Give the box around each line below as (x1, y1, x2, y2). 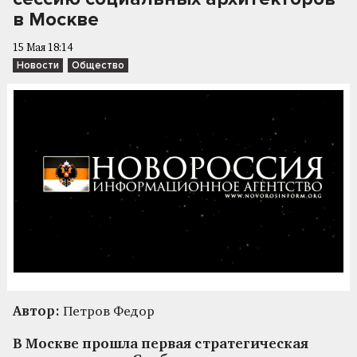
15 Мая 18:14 (13, 43, 73, 53)
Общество (72, 59, 124, 72)
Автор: (13, 304, 60, 319)
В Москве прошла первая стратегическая (13, 337, 308, 351)
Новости (17, 59, 59, 72)
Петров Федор (60, 304, 155, 319)
